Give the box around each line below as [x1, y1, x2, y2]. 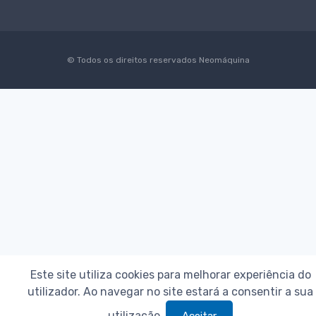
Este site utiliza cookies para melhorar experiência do [30, 268, 311, 281]
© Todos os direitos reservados [66, 55, 197, 66]
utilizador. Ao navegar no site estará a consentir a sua [28, 285, 313, 298]
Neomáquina [196, 55, 250, 66]
